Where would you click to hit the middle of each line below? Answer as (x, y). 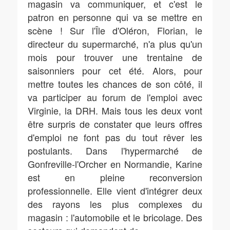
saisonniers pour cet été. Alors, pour (115, 70)
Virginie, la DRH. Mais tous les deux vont (115, 110)
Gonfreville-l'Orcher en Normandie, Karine (115, 164)
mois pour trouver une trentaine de (115, 57)
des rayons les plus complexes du (115, 204)
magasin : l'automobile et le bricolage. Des (115, 217)
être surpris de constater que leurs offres (115, 124)
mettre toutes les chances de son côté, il (115, 84)
